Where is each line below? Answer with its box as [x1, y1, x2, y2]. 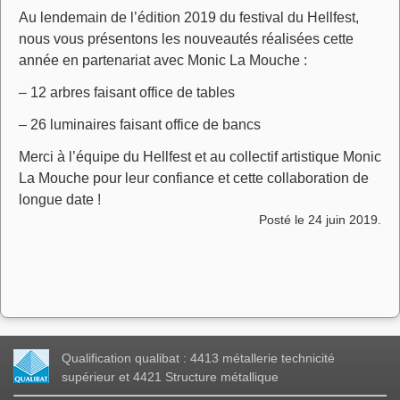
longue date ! [19, 191, 101, 207]
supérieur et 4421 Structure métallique [62, 369, 279, 384]
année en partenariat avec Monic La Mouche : [19, 52, 307, 68]
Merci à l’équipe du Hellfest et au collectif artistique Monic [19, 148, 381, 164]
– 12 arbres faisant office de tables [19, 84, 235, 100]
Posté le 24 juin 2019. [259, 212, 381, 227]
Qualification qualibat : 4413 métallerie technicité [62, 350, 336, 365]
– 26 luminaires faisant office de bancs [19, 116, 261, 132]
